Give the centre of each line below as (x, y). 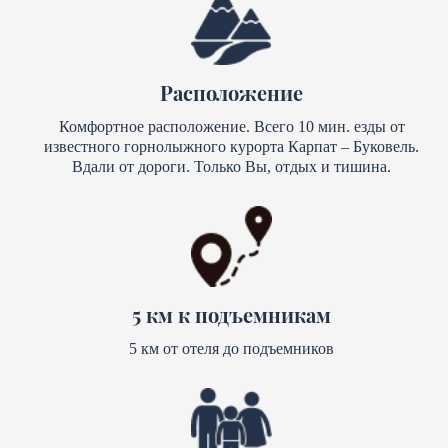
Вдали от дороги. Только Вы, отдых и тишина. (231, 167)
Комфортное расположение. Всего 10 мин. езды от (231, 127)
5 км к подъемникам (231, 314)
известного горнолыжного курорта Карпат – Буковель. (231, 147)
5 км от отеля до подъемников (231, 348)
